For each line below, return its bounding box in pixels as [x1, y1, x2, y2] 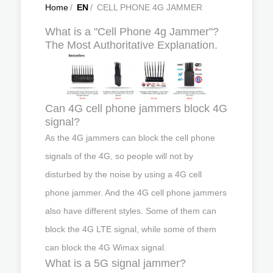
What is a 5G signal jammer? [45, 257, 186, 269]
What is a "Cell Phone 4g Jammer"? [45, 26, 219, 38]
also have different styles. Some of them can [45, 205, 216, 216]
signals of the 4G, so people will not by [45, 151, 193, 161]
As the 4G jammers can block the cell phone [45, 132, 215, 143]
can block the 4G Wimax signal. [45, 242, 166, 252]
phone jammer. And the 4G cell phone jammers [45, 187, 227, 197]
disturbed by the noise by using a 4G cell [45, 169, 202, 179]
